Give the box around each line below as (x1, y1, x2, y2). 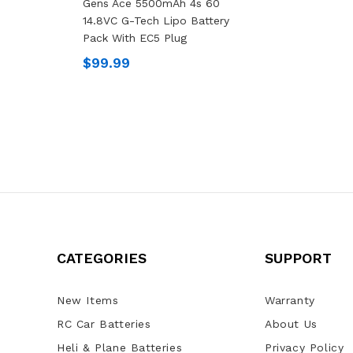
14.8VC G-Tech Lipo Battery (82, 14, 229, 28)
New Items (56, 294, 119, 307)
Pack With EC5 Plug (82, 32, 187, 45)
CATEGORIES (56, 250, 147, 267)
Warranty (264, 294, 315, 307)
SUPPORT (264, 250, 332, 267)
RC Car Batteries (56, 318, 151, 331)
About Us (264, 318, 318, 331)
